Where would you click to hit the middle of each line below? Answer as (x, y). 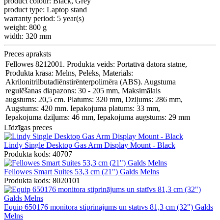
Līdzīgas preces (28, 128)
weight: (16, 27)
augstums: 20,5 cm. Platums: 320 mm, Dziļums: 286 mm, (94, 100)
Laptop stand (67, 10)
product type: (25, 10)
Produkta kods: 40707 (38, 154)
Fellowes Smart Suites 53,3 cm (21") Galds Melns (82, 172)
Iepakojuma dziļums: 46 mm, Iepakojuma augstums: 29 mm (98, 117)
